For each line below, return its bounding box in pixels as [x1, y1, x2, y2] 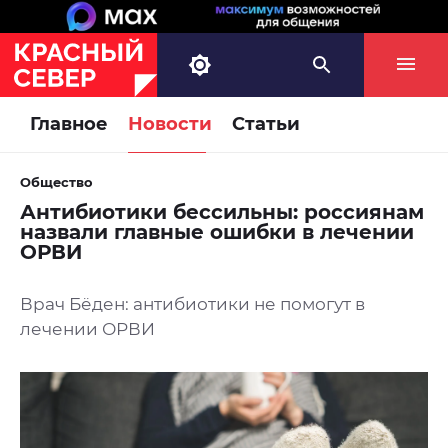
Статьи [232, 113, 300, 136]
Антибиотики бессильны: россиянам [20, 200, 424, 225]
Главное [30, 113, 108, 136]
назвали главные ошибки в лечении [20, 220, 414, 245]
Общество [20, 174, 93, 191]
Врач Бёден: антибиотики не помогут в [20, 294, 365, 315]
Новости [128, 113, 212, 136]
